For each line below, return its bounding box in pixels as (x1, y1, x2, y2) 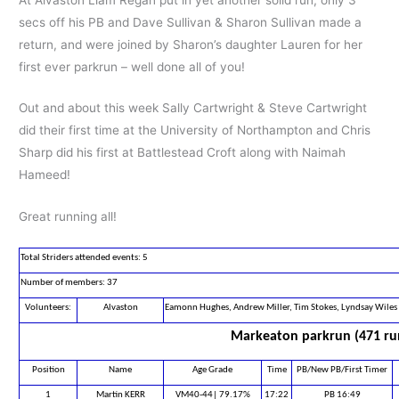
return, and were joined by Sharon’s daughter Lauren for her (19, 37, 363, 52)
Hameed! (19, 167, 71, 183)
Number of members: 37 (20, 278, 118, 289)
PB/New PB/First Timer (297, 365, 388, 376)
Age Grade (192, 365, 233, 376)
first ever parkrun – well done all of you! (19, 59, 246, 74)
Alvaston (102, 303, 138, 313)
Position (31, 365, 65, 376)
